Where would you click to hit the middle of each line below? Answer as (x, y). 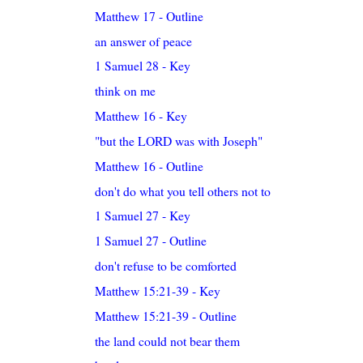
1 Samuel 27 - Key (143, 216)
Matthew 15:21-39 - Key (158, 290)
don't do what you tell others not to (183, 190)
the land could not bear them (168, 340)
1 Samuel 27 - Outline (151, 241)
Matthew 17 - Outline (149, 15)
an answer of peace (144, 41)
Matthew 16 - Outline (149, 165)
